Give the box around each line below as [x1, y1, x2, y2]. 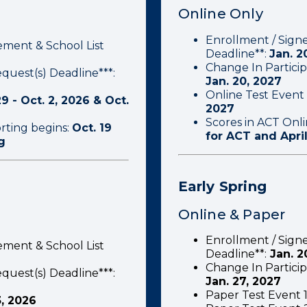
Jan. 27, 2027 [205, 275, 281, 288]
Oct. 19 [72, 121, 112, 134]
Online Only [177, 5, 263, 22]
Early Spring [177, 178, 267, 195]
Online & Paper [177, 206, 286, 223]
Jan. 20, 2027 [205, 75, 282, 88]
